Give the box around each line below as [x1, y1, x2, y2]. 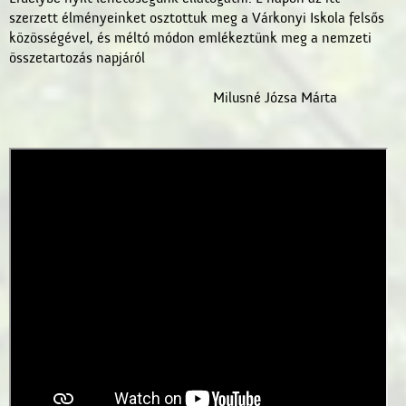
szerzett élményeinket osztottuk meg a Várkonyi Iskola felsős [9, 10, 384, 26]
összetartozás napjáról [9, 50, 145, 66]
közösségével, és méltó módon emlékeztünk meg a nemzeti [9, 30, 372, 46]
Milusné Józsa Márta [212, 90, 337, 106]
